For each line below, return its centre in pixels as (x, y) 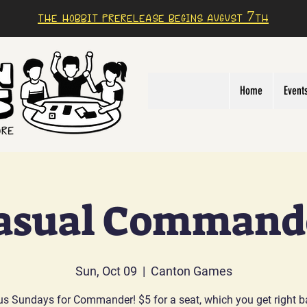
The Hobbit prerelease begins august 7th (153, 20)
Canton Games (191, 271)
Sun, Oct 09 (106, 271)
